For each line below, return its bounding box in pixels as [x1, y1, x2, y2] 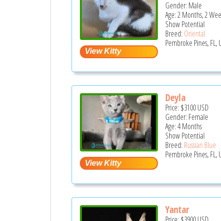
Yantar [165, 203, 189, 216]
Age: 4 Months [165, 121, 202, 132]
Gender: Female [165, 111, 209, 123]
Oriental [184, 28, 206, 39]
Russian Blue [184, 140, 217, 151]
